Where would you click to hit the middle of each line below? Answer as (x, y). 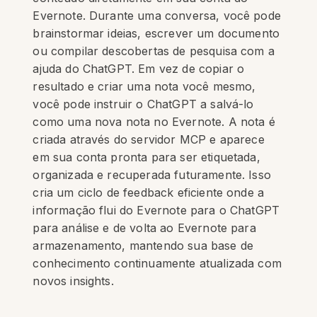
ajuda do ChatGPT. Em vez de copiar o (139, 69)
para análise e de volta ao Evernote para (144, 228)
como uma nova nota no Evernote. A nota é (154, 122)
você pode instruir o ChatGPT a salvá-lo (143, 104)
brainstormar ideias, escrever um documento (156, 33)
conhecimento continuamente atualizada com (157, 263)
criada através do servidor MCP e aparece (149, 139)
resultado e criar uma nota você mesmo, (144, 86)
